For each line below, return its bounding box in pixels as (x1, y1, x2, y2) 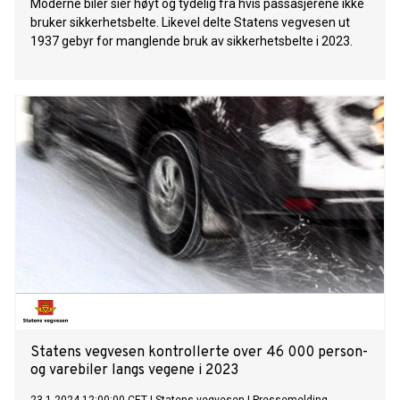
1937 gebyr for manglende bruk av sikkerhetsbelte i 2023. (30, 34, 353, 49)
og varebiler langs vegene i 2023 (30, 362, 238, 380)
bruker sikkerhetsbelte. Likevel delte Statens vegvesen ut (30, 15, 350, 30)
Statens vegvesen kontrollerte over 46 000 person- (30, 344, 368, 362)
